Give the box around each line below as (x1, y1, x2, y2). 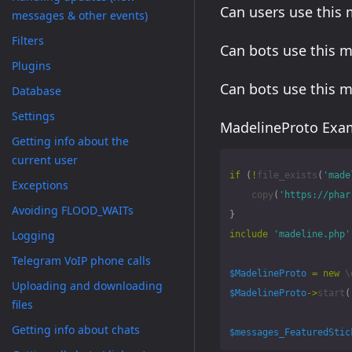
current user (12, 152, 78, 167)
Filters (12, 33, 44, 48)
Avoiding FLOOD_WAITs (12, 203, 134, 218)
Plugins (12, 58, 51, 73)
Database (12, 83, 61, 98)
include (229, 229, 268, 240)
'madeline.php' (273, 229, 350, 240)
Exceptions (12, 178, 68, 192)
